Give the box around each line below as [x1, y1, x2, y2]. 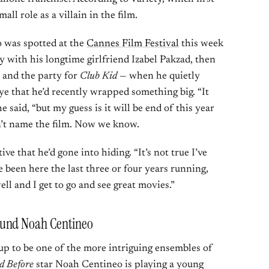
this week [179, 39, 223, 49]
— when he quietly [117, 71, 200, 82]
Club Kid [80, 71, 117, 82]
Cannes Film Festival [86, 39, 179, 49]
